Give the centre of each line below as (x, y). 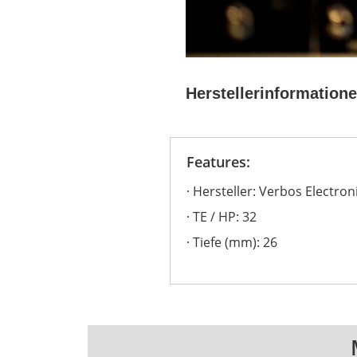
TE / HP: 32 (225, 217)
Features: (219, 162)
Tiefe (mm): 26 (235, 243)
